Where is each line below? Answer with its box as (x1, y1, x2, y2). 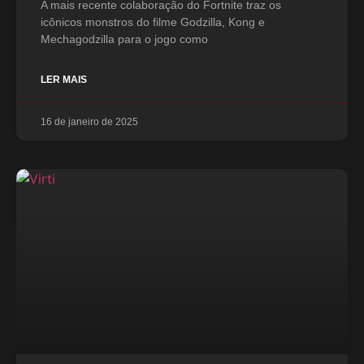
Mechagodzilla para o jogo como (41, 32, 208, 45)
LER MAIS (41, 74, 87, 85)
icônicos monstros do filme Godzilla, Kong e (41, 15, 265, 28)
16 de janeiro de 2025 (41, 116, 138, 128)
